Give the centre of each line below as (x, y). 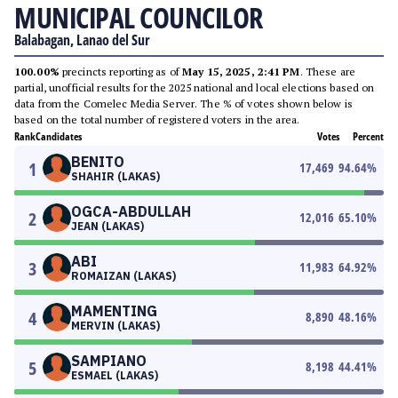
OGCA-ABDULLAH (131, 211)
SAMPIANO (109, 361)
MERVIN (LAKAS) (115, 326)
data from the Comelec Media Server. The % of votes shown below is (183, 103)
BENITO (98, 162)
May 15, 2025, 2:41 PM (241, 72)
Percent (368, 136)
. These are (327, 72)
